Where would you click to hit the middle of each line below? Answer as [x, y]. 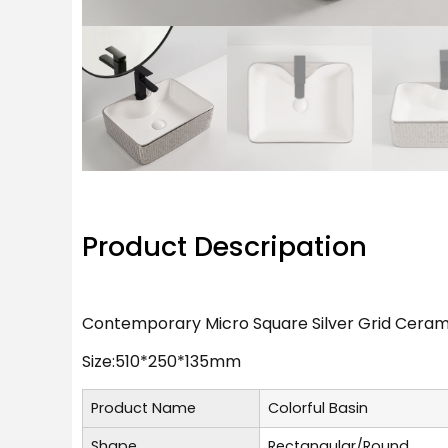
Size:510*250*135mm [161, 362]
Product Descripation [224, 246]
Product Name [143, 407]
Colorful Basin [318, 407]
